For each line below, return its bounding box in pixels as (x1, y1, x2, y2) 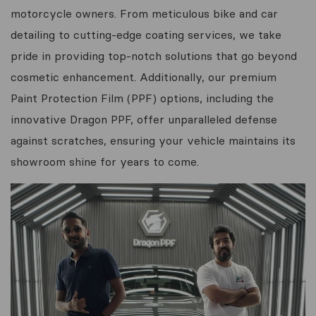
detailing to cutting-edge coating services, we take (11, 28, 281, 42)
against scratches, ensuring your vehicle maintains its (11, 133, 296, 147)
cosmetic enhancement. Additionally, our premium (11, 70, 276, 84)
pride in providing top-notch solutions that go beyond (11, 49, 297, 63)
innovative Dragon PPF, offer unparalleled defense (11, 112, 277, 126)
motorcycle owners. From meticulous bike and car (11, 6, 278, 20)
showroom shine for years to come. (11, 154, 199, 169)
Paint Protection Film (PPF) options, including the (11, 91, 274, 105)
